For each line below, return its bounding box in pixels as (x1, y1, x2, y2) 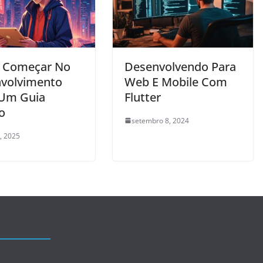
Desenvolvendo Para (124, 58, 236, 75)
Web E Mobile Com (124, 73, 227, 90)
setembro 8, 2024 (131, 115, 189, 126)
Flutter (124, 89, 161, 105)
